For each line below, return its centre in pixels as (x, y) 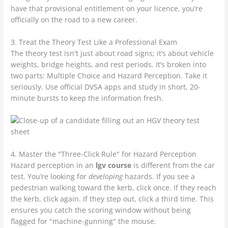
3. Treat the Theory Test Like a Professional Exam (94, 42)
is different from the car (173, 165)
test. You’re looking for (50, 176)
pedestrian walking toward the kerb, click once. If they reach (114, 187)
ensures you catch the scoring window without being (101, 210)
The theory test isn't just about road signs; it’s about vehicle (112, 53)
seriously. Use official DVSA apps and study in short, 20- (106, 87)
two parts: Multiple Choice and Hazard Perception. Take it (109, 76)
